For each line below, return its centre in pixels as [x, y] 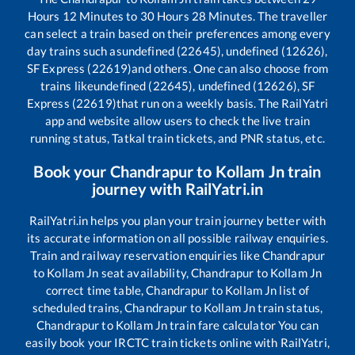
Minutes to [109, 16]
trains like [67, 86]
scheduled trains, [78, 308]
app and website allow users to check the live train [177, 121]
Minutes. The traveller [267, 16]
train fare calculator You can [243, 325]
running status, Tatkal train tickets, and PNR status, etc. [177, 138]
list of [293, 290]
